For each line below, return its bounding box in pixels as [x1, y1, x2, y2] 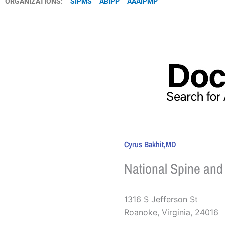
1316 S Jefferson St [124, 194, 198, 204]
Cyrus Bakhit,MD [124, 138, 176, 150]
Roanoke [124, 207, 157, 217]
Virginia [161, 207, 190, 217]
